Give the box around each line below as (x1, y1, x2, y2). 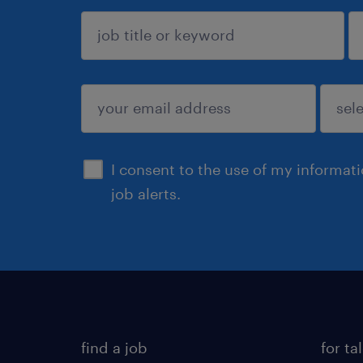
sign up (107, 122, 160, 140)
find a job (81, 339, 147, 357)
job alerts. (111, 185, 181, 203)
